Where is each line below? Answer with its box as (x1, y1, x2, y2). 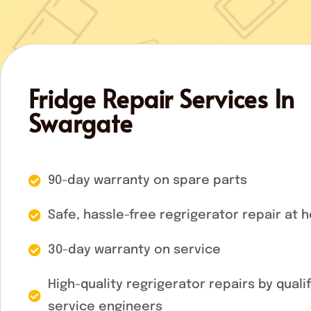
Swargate (28, 106, 133, 140)
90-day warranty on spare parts (47, 174, 247, 187)
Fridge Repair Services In (28, 81, 294, 116)
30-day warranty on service (47, 244, 221, 257)
